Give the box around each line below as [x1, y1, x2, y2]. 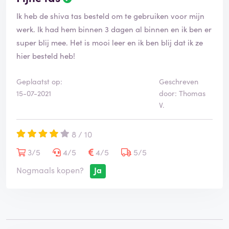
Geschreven [158, 76, 198, 87]
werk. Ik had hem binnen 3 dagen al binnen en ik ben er [16, 24, 212, 35]
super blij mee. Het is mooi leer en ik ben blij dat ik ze [16, 37, 203, 48]
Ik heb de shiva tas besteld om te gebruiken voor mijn [16, 10, 204, 21]
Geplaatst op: [16, 76, 62, 87]
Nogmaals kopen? [16, 164, 84, 176]
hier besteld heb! [16, 50, 75, 61]
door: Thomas [158, 88, 205, 99]
